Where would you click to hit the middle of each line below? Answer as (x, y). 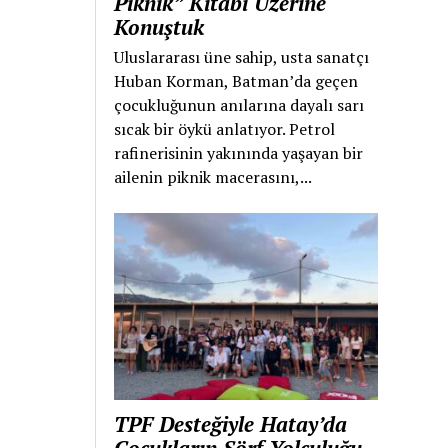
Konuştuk (159, 26)
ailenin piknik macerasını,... (213, 176)
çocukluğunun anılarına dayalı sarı (239, 104)
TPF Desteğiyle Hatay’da (231, 424)
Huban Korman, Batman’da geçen (236, 80)
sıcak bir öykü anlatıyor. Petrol (225, 128)
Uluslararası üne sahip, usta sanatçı (242, 56)
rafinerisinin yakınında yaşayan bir (239, 152)
